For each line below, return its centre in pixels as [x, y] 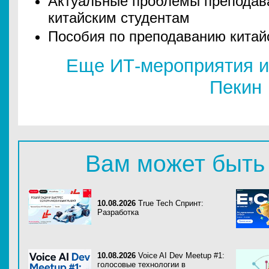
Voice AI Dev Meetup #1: [181, 255]
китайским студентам [119, 18]
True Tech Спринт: [171, 203]
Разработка [118, 212]
